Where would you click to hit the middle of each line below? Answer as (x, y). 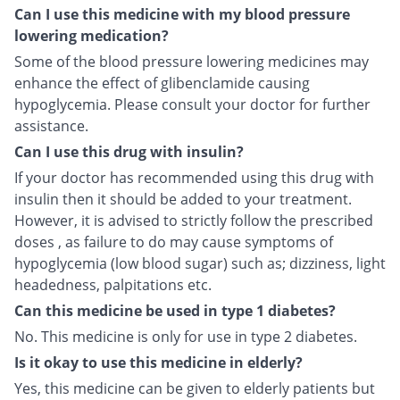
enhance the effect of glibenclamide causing (162, 83)
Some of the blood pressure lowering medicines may (192, 61)
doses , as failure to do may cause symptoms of (174, 242)
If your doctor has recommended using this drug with (194, 177)
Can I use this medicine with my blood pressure (182, 14)
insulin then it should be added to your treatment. (183, 199)
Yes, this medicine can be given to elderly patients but (195, 388)
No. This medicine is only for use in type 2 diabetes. (186, 336)
